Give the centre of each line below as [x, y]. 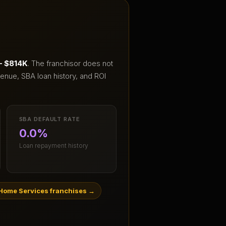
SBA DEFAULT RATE [49, 119]
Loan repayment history [53, 146]
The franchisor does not [72, 64]
